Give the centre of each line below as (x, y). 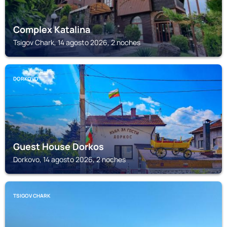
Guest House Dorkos (59, 146)
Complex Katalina (52, 29)
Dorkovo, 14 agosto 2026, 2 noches (69, 159)
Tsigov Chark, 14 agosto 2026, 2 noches (77, 42)
